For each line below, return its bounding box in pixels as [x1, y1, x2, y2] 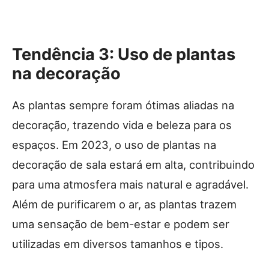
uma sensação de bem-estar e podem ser [12, 217, 229, 231]
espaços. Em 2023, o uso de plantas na [12, 138, 216, 151]
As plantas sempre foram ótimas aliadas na [12, 98, 234, 112]
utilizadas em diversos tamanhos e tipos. [12, 237, 223, 250]
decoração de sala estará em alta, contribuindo [12, 157, 255, 171]
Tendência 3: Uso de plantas [12, 44, 235, 64]
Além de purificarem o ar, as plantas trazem [12, 197, 237, 211]
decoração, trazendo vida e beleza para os [12, 118, 232, 131]
